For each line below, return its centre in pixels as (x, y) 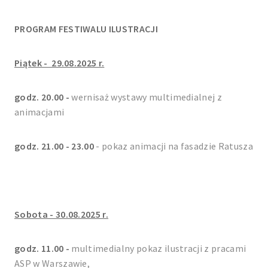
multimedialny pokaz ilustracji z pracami (159, 248)
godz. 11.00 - (43, 248)
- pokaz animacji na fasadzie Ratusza (173, 146)
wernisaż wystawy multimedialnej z (147, 97)
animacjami (39, 112)
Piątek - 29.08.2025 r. (60, 63)
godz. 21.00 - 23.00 (54, 146)
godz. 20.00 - (43, 97)
